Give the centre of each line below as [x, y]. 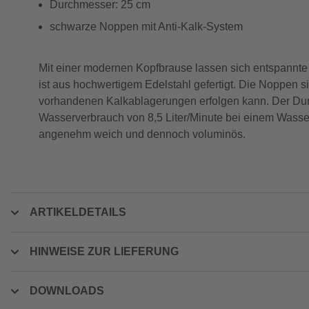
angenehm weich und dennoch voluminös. [142, 134]
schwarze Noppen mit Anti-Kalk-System [146, 27]
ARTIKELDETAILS [78, 212]
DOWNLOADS [67, 291]
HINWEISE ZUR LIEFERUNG [104, 251]
